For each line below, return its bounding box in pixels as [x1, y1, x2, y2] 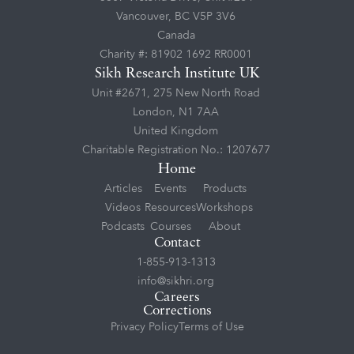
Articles [104, 181, 142, 197]
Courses [149, 219, 191, 235]
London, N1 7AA [133, 104, 219, 120]
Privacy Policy [110, 319, 179, 335]
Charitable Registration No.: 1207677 [81, 142, 270, 158]
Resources [145, 200, 196, 216]
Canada [156, 28, 195, 43]
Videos [105, 200, 141, 216]
